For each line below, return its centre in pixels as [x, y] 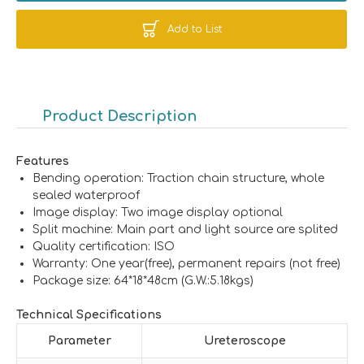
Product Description [119, 116]
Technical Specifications [89, 314]
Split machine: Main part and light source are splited [185, 229]
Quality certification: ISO [104, 246]
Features [43, 161]
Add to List [194, 29]
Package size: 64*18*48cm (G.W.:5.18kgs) [143, 280]
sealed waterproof [86, 195]
